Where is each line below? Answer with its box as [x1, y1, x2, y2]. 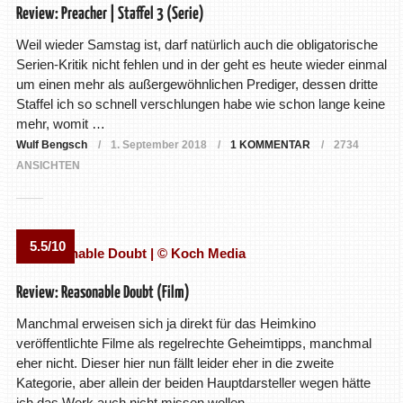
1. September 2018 [110, 139, 207, 152]
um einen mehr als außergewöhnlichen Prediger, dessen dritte [15, 76, 378, 93]
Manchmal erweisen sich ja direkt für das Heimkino [15, 316, 316, 332]
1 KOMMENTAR [229, 139, 310, 152]
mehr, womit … [15, 116, 105, 132]
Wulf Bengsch [15, 139, 87, 152]
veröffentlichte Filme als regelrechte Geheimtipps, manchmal [15, 336, 372, 352]
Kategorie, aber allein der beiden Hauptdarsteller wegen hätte [15, 375, 371, 391]
